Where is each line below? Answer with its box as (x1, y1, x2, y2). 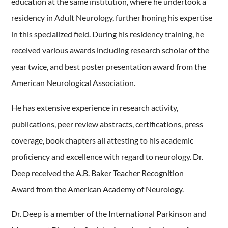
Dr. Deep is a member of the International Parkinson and (11, 209, 207, 219)
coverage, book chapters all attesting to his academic (11, 135, 194, 145)
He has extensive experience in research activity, (11, 102, 179, 112)
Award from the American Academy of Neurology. (11, 184, 186, 194)
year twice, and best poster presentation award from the (11, 62, 207, 72)
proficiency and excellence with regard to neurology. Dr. (11, 151, 204, 161)
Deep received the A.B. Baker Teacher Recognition (11, 167, 184, 178)
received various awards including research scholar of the (11, 45, 210, 55)
